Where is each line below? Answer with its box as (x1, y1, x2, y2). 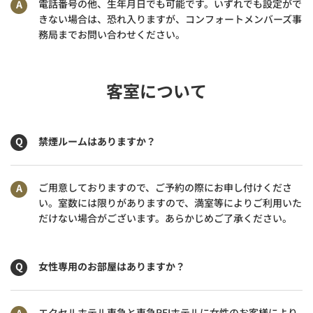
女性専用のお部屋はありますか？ (38, 259, 185, 273)
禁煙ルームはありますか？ (38, 133, 156, 148)
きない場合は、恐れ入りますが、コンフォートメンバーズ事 (38, 11, 302, 26)
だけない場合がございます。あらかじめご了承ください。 (38, 210, 292, 225)
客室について (106, 78, 207, 103)
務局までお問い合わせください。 (38, 27, 185, 41)
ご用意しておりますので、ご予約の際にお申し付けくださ (38, 180, 292, 194)
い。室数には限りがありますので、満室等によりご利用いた (38, 195, 302, 210)
